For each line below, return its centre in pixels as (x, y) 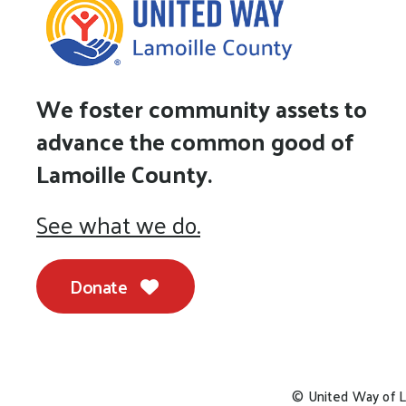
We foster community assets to (202, 108)
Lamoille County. (124, 173)
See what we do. (118, 224)
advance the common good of (195, 140)
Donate (101, 286)
